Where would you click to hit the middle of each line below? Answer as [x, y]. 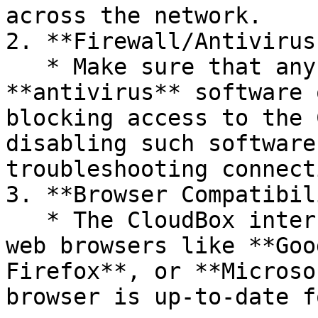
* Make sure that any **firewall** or [26, 67]
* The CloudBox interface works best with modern [26, 220]
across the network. [134, 16]
